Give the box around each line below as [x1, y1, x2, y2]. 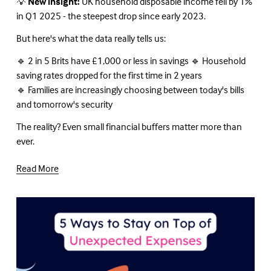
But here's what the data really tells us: [16, 31, 166, 44]
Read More [16, 162, 59, 175]
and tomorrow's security [16, 97, 113, 110]
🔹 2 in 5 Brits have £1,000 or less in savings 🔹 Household [16, 54, 246, 67]
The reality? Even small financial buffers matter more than [16, 120, 242, 132]
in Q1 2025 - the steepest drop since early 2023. [16, 9, 206, 22]
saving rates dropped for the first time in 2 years [16, 68, 202, 81]
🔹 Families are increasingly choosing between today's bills [16, 83, 244, 96]
